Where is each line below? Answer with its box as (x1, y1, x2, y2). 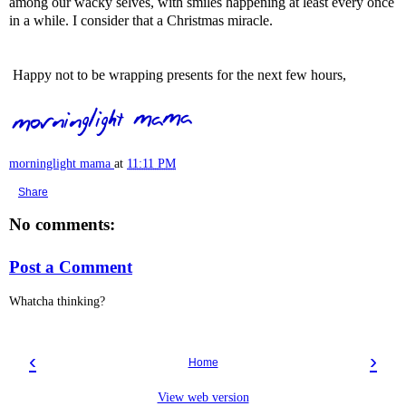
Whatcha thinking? (9, 294, 105, 309)
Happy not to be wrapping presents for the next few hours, (9, 66, 346, 82)
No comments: (9, 214, 115, 234)
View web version (157, 389, 249, 404)
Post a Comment (9, 257, 132, 277)
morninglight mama (9, 155, 111, 170)
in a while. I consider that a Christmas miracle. (9, 12, 273, 28)
